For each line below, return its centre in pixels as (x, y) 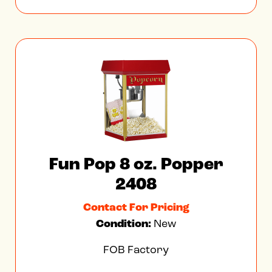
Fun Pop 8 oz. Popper (136, 164)
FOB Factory (136, 249)
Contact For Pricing (136, 207)
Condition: (125, 223)
